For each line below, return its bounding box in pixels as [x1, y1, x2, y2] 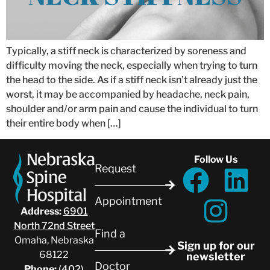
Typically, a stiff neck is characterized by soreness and [6, 45, 246, 57]
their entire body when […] [6, 117, 121, 129]
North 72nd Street [13, 220, 95, 232]
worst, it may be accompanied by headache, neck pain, [6, 88, 250, 100]
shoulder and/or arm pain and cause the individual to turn [6, 102, 258, 115]
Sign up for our [177, 239, 255, 253]
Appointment [94, 195, 162, 208]
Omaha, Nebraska [14, 234, 94, 246]
